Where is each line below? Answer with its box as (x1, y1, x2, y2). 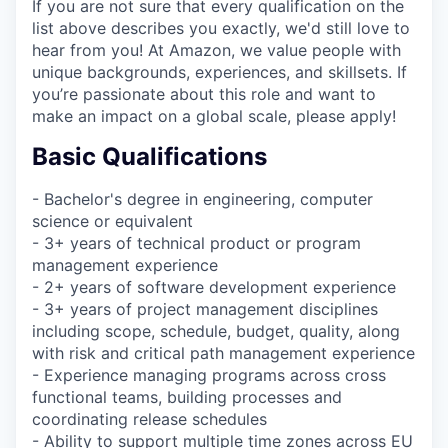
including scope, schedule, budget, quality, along (32, 321, 400, 342)
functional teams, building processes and (32, 387, 342, 408)
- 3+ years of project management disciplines (32, 299, 378, 320)
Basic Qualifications (32, 142, 267, 172)
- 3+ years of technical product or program (32, 233, 361, 254)
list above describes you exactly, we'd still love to (32, 17, 410, 38)
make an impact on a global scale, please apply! (32, 105, 396, 126)
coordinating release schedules (32, 409, 267, 430)
